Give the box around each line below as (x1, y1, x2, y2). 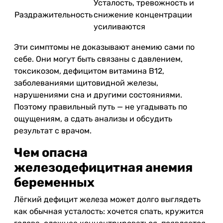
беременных (14, 175, 95, 190)
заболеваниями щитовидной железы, (14, 78, 158, 88)
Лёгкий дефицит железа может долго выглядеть (14, 195, 201, 204)
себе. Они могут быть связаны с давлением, (14, 54, 183, 64)
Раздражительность (14, 10, 93, 19)
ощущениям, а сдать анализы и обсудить (14, 114, 172, 123)
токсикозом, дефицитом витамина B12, (14, 66, 164, 76)
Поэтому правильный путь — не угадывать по (14, 102, 187, 111)
